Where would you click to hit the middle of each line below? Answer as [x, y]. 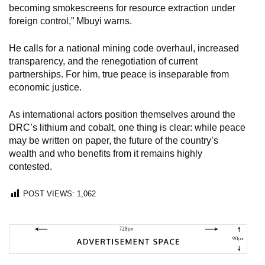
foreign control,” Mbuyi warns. [70, 21]
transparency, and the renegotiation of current [103, 61]
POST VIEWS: [49, 194]
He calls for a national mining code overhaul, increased [124, 48]
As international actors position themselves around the [122, 114]
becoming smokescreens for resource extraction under [122, 8]
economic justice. [45, 87]
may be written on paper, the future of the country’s [114, 140]
